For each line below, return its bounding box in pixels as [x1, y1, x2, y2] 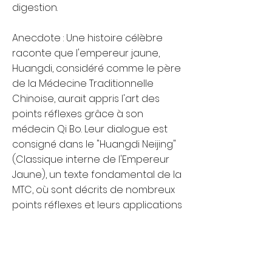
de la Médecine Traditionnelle [12, 76, 154, 90]
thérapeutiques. [12, 213, 88, 227]
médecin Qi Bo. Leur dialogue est [12, 122, 168, 136]
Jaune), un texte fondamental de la [12, 168, 182, 182]
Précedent [12, 234, 52, 245]
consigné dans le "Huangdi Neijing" [12, 137, 176, 151]
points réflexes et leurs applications [12, 198, 182, 212]
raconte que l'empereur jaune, [12, 46, 160, 60]
